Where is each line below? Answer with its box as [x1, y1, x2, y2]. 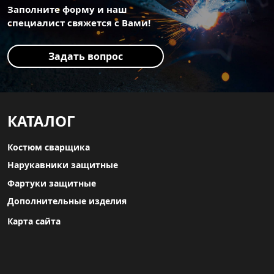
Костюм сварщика [7, 141, 90, 154]
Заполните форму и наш [7, 3, 127, 16]
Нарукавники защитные [7, 159, 118, 171]
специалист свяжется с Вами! [7, 17, 150, 29]
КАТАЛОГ [7, 111, 75, 131]
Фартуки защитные [7, 177, 96, 189]
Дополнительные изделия [7, 194, 127, 207]
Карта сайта [7, 215, 61, 227]
